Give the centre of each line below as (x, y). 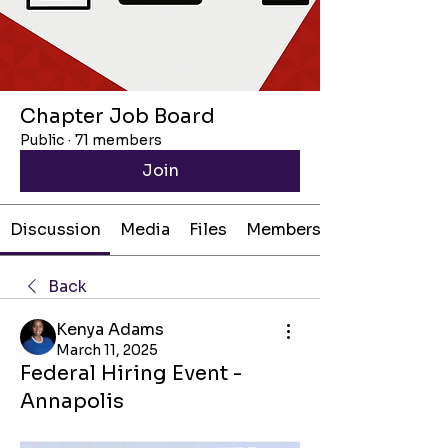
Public (42, 140)
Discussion (55, 229)
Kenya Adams (110, 329)
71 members (118, 140)
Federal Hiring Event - (131, 373)
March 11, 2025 (107, 350)
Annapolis (72, 401)
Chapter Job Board (117, 116)
